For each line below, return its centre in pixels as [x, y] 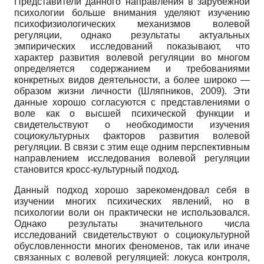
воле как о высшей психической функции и [132, 114]
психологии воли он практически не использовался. [132, 213]
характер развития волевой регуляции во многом [132, 58]
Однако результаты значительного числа [132, 224]
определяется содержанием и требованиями [132, 69]
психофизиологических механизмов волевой [132, 24]
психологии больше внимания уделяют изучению [132, 13]
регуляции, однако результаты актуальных [132, 35]
